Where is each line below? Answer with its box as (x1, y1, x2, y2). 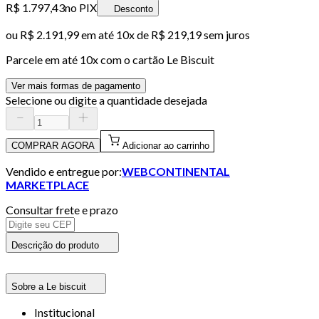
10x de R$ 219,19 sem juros (116, 27, 250, 41)
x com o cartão (93, 52, 167, 66)
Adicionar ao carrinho (122, 140, 209, 151)
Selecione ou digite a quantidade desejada (6, 93, 207, 107)
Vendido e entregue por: (6, 164, 122, 178)
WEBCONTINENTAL (122, 164, 230, 178)
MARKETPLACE (6, 177, 89, 192)
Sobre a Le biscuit (11, 281, 86, 292)
